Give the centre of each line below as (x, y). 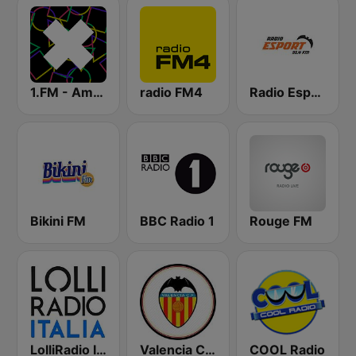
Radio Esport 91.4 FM (316, 92)
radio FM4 (171, 92)
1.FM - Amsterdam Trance (98, 92)
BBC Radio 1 (177, 221)
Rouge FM (281, 221)
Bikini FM (58, 221)
